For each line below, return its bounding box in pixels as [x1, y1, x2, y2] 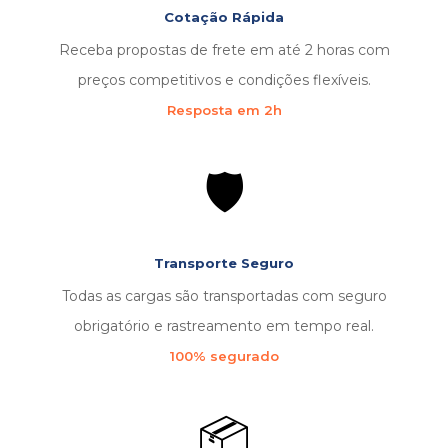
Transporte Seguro [154, 255, 294, 271]
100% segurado [169, 348, 279, 364]
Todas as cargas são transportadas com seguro [61, 287, 387, 305]
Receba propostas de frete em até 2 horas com [58, 41, 390, 59]
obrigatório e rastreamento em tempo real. [74, 317, 374, 335]
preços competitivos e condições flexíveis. [77, 71, 371, 89]
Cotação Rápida [164, 9, 284, 25]
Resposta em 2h [166, 102, 282, 118]
